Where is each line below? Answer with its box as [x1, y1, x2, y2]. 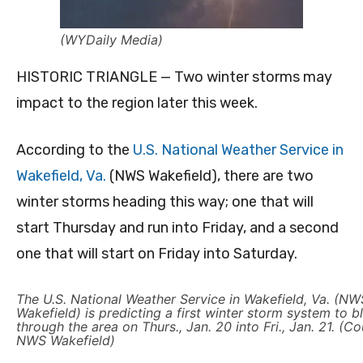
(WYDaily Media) [60, 32, 163, 49]
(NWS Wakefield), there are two [106, 167, 314, 186]
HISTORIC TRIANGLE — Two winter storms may [16, 68, 332, 87]
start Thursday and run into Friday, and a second [16, 219, 339, 237]
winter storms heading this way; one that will [16, 193, 314, 211]
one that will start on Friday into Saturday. [16, 245, 297, 263]
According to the [16, 141, 133, 160]
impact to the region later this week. [16, 94, 258, 113]
